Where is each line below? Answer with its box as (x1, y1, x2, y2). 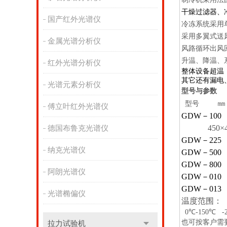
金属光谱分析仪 (47, 37, 101, 45)
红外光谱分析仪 (47, 59, 101, 67)
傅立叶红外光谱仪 (47, 102, 108, 110)
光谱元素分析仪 (47, 81, 101, 89)
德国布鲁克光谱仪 (47, 124, 108, 132)
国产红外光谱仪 (47, 15, 101, 23)
